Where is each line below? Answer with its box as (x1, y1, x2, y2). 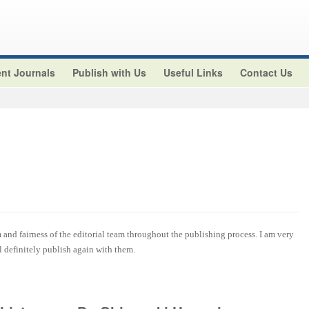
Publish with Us (72, 66, 146, 79)
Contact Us (240, 66, 292, 79)
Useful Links (163, 66, 223, 79)
